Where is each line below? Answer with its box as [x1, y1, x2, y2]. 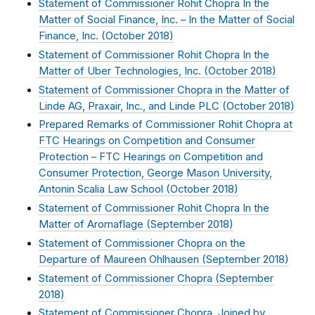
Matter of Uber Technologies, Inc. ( [39, 65, 208, 78]
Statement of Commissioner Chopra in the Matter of [39, 83, 290, 96]
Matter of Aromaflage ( [39, 218, 150, 231]
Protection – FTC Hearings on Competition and [39, 150, 263, 164]
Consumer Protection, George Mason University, [39, 167, 272, 180]
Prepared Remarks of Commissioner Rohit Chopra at [39, 118, 292, 131]
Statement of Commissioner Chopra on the [39, 236, 245, 250]
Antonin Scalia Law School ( [39, 183, 170, 196]
